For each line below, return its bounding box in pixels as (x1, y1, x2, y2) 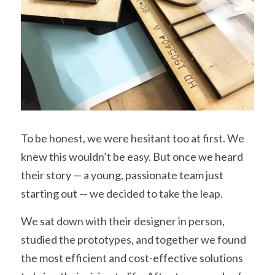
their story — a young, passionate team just (21, 168, 223, 182)
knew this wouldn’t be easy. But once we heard (21, 150, 243, 163)
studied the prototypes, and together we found (21, 233, 246, 246)
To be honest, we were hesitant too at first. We (21, 131, 244, 145)
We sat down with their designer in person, (21, 214, 225, 228)
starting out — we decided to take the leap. (21, 187, 223, 200)
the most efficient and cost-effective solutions (21, 251, 243, 265)
